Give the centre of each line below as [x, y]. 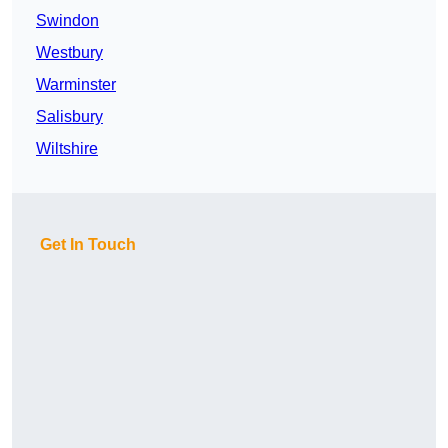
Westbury [69, 53]
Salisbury [69, 117]
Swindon [67, 21]
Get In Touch [88, 245]
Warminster [76, 85]
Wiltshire [67, 149]
